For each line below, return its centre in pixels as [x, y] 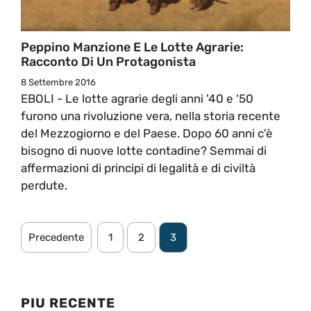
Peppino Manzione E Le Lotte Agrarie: [132, 47]
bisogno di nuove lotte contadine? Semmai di [144, 150]
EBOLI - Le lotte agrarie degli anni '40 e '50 [137, 98]
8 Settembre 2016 [58, 82]
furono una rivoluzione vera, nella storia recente [151, 116]
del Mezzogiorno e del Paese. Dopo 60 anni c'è [147, 133]
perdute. [44, 185]
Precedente [56, 237]
